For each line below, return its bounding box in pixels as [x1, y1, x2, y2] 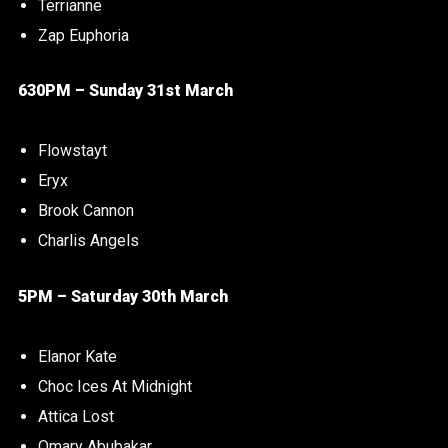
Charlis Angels [37, 231, 139, 251]
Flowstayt [37, 141, 107, 161]
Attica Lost [37, 407, 114, 427]
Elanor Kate [37, 347, 117, 367]
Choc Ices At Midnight [37, 377, 192, 397]
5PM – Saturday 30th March [17, 287, 228, 307]
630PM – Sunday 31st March [17, 81, 233, 101]
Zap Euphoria [37, 25, 129, 45]
